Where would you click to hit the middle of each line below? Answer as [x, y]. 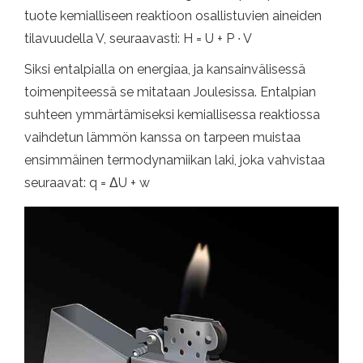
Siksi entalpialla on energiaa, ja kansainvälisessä [165, 70]
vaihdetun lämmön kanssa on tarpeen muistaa [162, 138]
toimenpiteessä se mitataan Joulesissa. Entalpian [170, 92]
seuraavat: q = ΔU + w [87, 183]
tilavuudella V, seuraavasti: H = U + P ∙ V [138, 39]
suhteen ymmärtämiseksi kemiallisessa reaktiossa [172, 115]
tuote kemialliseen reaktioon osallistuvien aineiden [173, 16]
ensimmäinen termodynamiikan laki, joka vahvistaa [175, 160]
